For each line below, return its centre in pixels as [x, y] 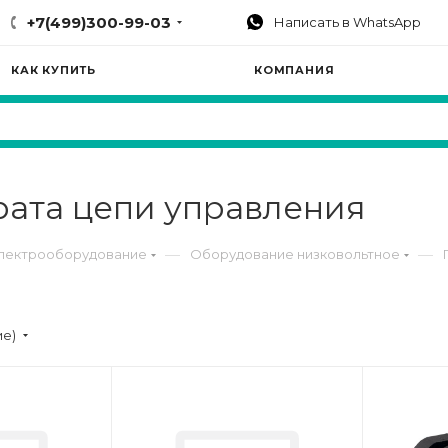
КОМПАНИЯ [294, 70]
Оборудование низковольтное [295, 254]
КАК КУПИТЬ [53, 70]
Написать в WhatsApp [346, 21]
